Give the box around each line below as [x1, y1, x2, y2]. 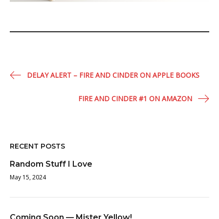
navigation [9, 81, 71, 96]
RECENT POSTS [10, 141, 65, 151]
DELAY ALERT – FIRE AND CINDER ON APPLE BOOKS [27, 70, 199, 80]
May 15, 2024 [10, 173, 46, 181]
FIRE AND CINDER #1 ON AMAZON [78, 93, 192, 103]
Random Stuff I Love [10, 159, 92, 169]
